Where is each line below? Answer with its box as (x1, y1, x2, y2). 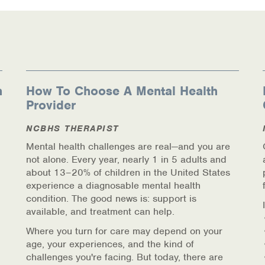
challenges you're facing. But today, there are (26, 250, 223, 263)
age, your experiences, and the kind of (26, 237, 194, 250)
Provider (26, 96, 76, 113)
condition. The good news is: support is (26, 192, 196, 205)
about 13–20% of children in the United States (26, 166, 230, 179)
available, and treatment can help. (26, 205, 174, 218)
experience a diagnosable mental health (26, 179, 201, 192)
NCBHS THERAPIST (26, 122, 119, 134)
